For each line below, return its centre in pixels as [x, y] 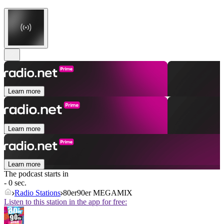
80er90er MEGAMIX [98, 193]
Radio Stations [37, 193]
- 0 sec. [15, 183]
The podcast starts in [36, 174]
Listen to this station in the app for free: [65, 202]
